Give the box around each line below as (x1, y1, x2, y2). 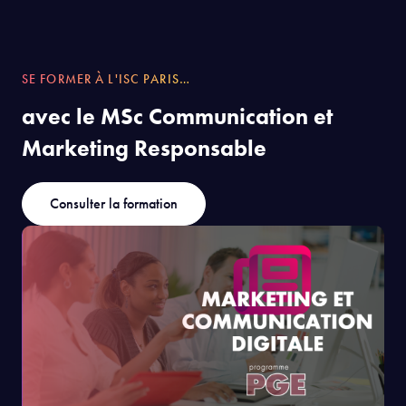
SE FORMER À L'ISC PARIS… (22, 70, 190, 87)
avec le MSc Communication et (22, 101, 333, 131)
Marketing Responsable (22, 132, 266, 163)
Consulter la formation (50, 193, 178, 213)
